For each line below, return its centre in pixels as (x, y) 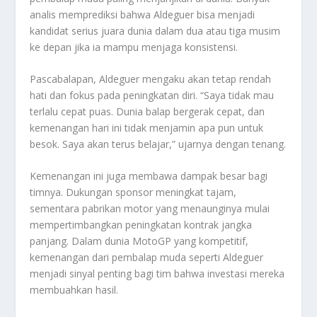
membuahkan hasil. (74, 290)
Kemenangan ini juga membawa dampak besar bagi (149, 176)
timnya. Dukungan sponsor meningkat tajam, (133, 192)
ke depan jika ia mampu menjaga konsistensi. (134, 47)
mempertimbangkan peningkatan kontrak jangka (141, 225)
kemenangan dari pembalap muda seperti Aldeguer (147, 258)
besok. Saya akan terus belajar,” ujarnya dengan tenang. (158, 144)
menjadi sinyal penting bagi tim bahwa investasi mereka (157, 274)
